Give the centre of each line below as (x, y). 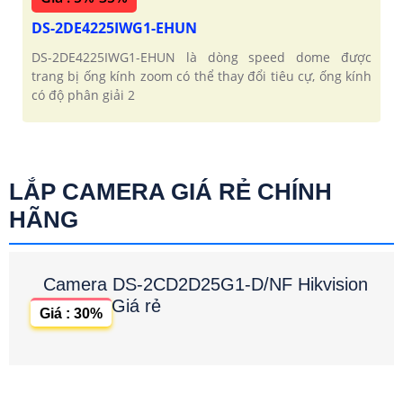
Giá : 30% (71, 313)
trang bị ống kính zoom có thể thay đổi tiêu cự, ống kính (201, 76)
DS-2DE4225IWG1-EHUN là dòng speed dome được (201, 57)
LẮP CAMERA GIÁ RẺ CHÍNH (170, 191)
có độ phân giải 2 (83, 94)
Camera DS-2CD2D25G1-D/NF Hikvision (206, 284)
